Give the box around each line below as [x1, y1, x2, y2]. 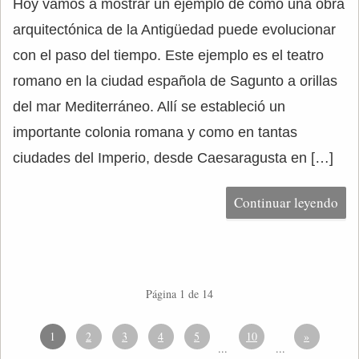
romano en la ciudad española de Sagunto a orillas [13, 73, 337, 89]
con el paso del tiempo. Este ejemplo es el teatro [13, 47, 324, 63]
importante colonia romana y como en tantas [13, 124, 297, 140]
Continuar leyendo [234, 193, 338, 212]
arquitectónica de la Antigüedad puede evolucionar [13, 22, 336, 38]
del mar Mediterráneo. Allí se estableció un [13, 99, 285, 115]
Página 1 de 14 [146, 286, 213, 301]
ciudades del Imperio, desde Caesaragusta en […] [13, 150, 333, 166]
